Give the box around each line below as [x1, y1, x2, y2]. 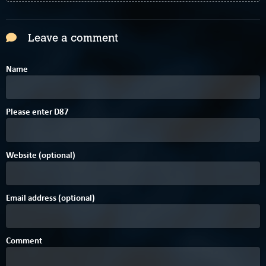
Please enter [6, 106, 54, 118]
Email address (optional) [6, 191, 95, 204]
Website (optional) [6, 148, 75, 161]
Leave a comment [25, 31, 119, 45]
